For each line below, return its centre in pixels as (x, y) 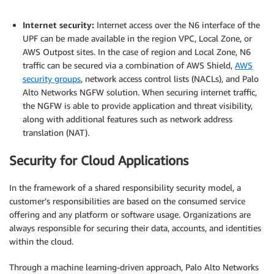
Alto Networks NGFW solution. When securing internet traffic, (140, 92)
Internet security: (58, 25)
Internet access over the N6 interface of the (177, 25)
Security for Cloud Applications (99, 160)
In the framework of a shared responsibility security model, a (125, 188)
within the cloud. (41, 242)
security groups (52, 79)
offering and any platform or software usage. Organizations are (130, 215)
